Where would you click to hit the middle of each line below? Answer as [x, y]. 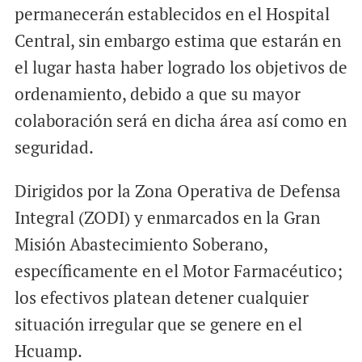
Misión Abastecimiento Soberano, [141, 244]
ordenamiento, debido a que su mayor [157, 94]
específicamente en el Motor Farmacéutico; [178, 271]
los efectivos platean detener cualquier [161, 298]
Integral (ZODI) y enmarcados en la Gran [167, 218]
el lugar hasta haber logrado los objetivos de [181, 67]
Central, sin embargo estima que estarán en [177, 41]
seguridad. [54, 147]
